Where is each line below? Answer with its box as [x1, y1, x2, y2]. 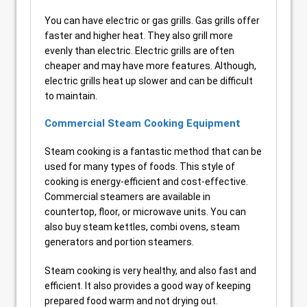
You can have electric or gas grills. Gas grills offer [45, 15, 260, 26]
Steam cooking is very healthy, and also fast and [45, 265, 256, 276]
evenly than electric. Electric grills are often [45, 45, 234, 56]
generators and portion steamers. [45, 236, 194, 247]
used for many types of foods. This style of [45, 161, 235, 172]
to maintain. [45, 90, 97, 101]
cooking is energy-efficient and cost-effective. [45, 176, 248, 187]
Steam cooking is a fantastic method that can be [45, 146, 262, 157]
